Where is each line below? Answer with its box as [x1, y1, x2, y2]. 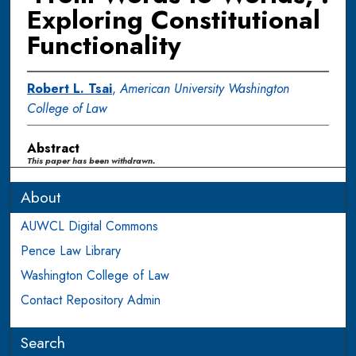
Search [21, 331, 66, 354]
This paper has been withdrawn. [27, 153, 156, 167]
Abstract [26, 138, 79, 157]
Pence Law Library [21, 241, 122, 260]
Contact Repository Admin [21, 290, 161, 309]
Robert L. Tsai [26, 79, 112, 98]
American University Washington [119, 79, 289, 98]
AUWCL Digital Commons [21, 216, 159, 235]
